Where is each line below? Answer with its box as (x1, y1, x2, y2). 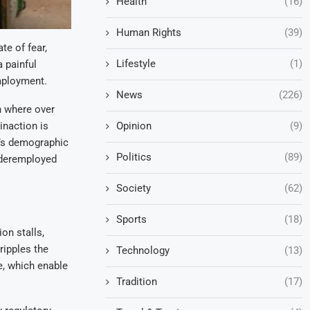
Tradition (116, 275, 158, 288)
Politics (116, 150, 152, 163)
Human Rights (116, 26, 182, 39)
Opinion (116, 119, 152, 132)
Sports (116, 212, 147, 226)
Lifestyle (116, 57, 156, 70)
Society (116, 181, 152, 194)
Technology (116, 244, 170, 257)
